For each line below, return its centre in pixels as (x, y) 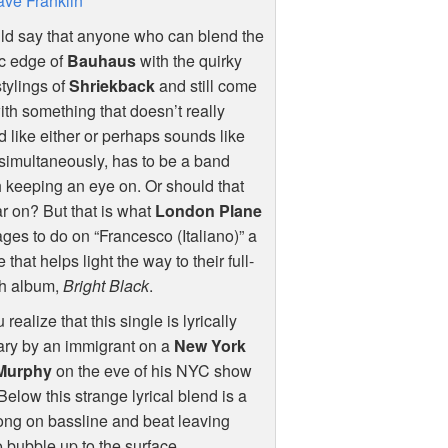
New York (210, 346)
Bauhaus (101, 61)
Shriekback (111, 86)
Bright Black (105, 286)
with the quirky (188, 61)
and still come (205, 86)
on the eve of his (114, 371)
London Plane (208, 211)
